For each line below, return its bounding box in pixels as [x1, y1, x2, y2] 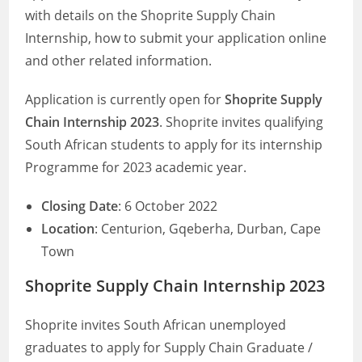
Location [41, 220, 95, 238]
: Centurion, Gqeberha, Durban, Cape [95, 220, 322, 238]
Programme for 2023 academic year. [25, 158, 247, 176]
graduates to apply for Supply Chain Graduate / [25, 339, 314, 356]
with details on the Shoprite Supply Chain [25, 6, 276, 24]
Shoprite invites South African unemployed [25, 316, 287, 334]
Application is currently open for [25, 90, 225, 108]
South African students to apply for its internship [25, 136, 323, 154]
